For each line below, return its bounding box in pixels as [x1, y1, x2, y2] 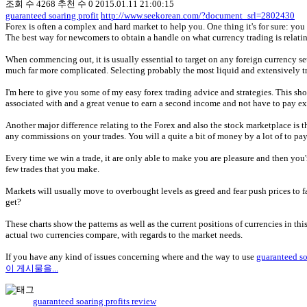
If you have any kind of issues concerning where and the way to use [5, 251, 256, 262]
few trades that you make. [5, 164, 99, 175]
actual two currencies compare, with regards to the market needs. [5, 230, 243, 241]
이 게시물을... [5, 263, 58, 274]
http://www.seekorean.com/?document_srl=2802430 [101, 10, 295, 21]
